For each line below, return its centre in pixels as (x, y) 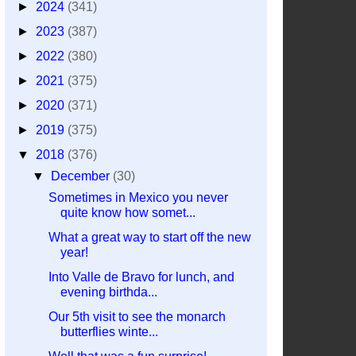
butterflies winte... (109, 332)
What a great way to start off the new (149, 237)
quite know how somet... (128, 213)
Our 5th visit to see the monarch (137, 317)
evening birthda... (108, 292)
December (82, 176)
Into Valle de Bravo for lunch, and (141, 277)
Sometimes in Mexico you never (138, 197)
